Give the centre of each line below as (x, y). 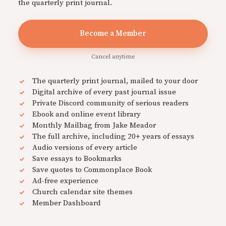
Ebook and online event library (87, 114)
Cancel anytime (113, 56)
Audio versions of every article (85, 147)
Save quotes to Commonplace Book (92, 169)
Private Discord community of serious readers (110, 103)
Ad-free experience (65, 181)
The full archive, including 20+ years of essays (113, 136)
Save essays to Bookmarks (77, 158)
